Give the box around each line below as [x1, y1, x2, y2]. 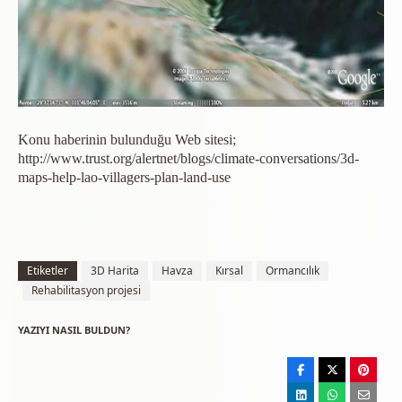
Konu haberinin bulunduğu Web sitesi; [18, 132, 236, 147]
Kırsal [215, 263, 243, 278]
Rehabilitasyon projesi [31, 283, 141, 298]
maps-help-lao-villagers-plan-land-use [18, 170, 231, 185]
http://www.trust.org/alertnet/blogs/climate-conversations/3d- [18, 151, 359, 166]
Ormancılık [266, 263, 319, 278]
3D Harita [91, 263, 139, 278]
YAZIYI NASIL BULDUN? [18, 323, 130, 336]
